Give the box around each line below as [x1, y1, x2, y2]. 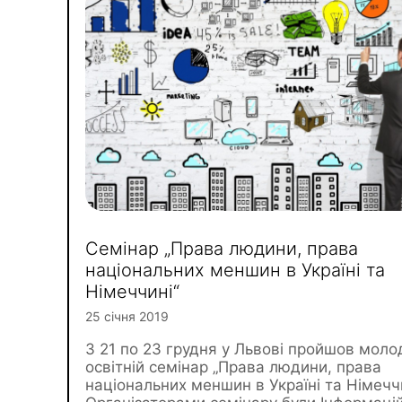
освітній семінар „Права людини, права [85, 358, 381, 376]
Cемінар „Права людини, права [85, 238, 358, 259]
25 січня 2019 [85, 309, 169, 324]
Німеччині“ [85, 281, 179, 302]
